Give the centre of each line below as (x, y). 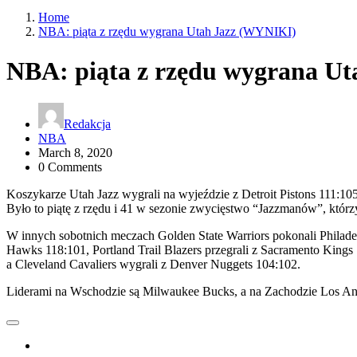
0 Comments (70, 167)
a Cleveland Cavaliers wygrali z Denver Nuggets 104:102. (153, 264)
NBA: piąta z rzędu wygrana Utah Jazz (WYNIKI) (167, 32)
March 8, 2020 (75, 153)
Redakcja (87, 124)
